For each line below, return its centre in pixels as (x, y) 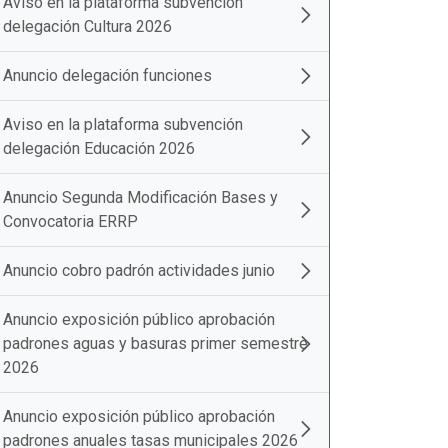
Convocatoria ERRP (70, 221)
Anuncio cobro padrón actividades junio (139, 270)
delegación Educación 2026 (99, 148)
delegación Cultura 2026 (87, 26)
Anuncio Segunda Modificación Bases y (140, 197)
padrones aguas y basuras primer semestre (155, 343)
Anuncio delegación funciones (107, 75)
